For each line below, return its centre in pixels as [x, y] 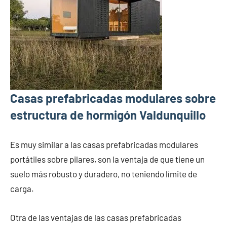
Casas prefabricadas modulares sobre [113, 98]
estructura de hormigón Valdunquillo [108, 115]
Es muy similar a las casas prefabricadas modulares [104, 144]
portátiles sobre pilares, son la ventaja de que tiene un [107, 159]
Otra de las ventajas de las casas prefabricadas [96, 217]
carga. [22, 188]
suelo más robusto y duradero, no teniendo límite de [104, 174]
